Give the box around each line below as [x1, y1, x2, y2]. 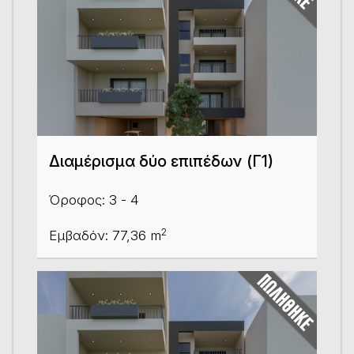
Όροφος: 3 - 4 [49, 192, 139, 209]
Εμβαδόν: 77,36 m [49, 228, 161, 244]
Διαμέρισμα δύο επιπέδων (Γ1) [49, 152, 273, 171]
